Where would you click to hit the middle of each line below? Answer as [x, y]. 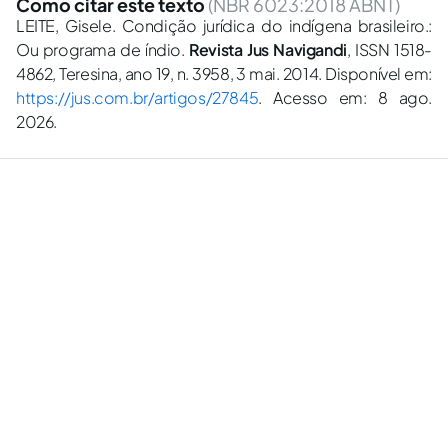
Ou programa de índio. [103, 49]
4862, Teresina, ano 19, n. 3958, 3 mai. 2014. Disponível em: [224, 73]
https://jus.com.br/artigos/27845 [137, 97]
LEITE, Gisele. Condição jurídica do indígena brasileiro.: [224, 25]
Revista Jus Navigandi [268, 49]
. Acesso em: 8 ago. [345, 97]
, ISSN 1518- [389, 49]
